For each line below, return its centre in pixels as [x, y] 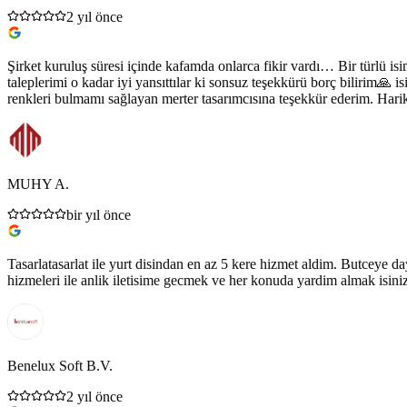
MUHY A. [38, 184]
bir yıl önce [99, 214]
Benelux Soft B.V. [60, 365]
